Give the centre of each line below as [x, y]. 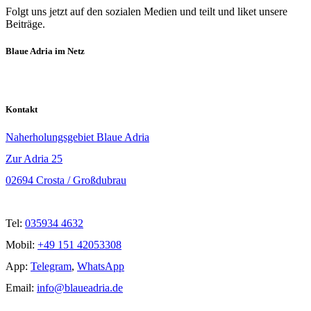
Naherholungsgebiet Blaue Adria [77, 137]
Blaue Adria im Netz [45, 51]
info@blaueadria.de [80, 287]
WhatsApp [101, 266]
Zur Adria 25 [34, 158]
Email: [21, 287]
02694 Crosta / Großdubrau [66, 180]
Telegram [51, 266]
